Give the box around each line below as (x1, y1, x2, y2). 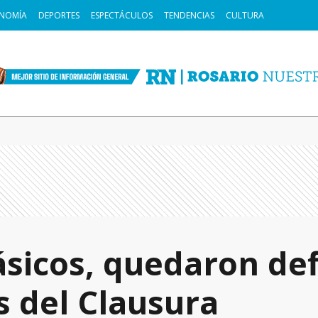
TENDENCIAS (164, 9, 214, 21)
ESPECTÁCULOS (91, 9, 153, 21)
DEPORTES (38, 9, 79, 21)
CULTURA (226, 9, 264, 21)
